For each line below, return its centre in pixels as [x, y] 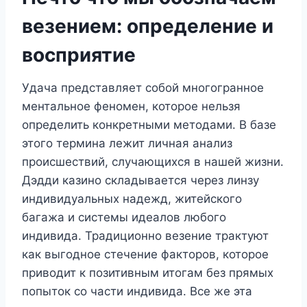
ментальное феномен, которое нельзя [131, 106]
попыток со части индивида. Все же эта [137, 291]
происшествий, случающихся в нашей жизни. [153, 161]
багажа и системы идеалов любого [124, 217]
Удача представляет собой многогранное [143, 87]
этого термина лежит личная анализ [127, 143]
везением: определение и [148, 26]
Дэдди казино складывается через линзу [140, 180]
